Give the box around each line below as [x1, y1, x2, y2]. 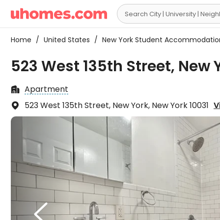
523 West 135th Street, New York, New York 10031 [25, 99, 209, 111]
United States [42, 35, 92, 45]
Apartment [25, 83, 68, 95]
